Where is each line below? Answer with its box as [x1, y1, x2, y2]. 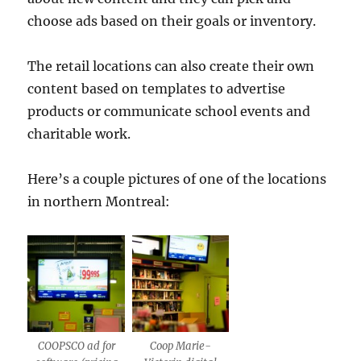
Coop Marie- [149, 338, 211, 353]
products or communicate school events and [27, 102, 311, 119]
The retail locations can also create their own [27, 57, 315, 74]
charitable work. [27, 125, 131, 142]
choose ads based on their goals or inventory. [27, 12, 317, 29]
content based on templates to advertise [27, 80, 286, 97]
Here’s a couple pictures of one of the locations [27, 170, 327, 187]
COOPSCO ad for [37, 338, 115, 353]
